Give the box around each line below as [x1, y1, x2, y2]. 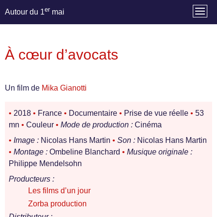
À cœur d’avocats [5, 46, 118, 63]
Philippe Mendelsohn [9, 159, 82, 168]
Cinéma [133, 121, 162, 129]
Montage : [14, 148, 47, 156]
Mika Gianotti [42, 84, 87, 93]
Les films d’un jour [28, 186, 91, 195]
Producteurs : [9, 175, 54, 184]
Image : [14, 136, 39, 145]
